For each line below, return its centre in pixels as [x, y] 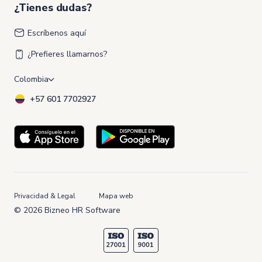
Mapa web [116, 196]
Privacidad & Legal [45, 196]
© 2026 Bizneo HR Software [67, 210]
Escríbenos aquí [57, 33]
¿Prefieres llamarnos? [67, 54]
